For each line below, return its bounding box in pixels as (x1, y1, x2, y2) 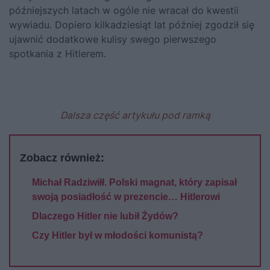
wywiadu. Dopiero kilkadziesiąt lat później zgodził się (9, 19, 254, 31)
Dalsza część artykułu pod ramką (60, 109, 210, 122)
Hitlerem (65, 48, 104, 60)
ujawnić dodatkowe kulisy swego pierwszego (9, 33, 216, 46)
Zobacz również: (20, 152, 104, 165)
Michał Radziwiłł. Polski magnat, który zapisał (32, 177, 237, 188)
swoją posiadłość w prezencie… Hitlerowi (32, 192, 220, 202)
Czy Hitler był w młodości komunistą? (32, 230, 203, 241)
